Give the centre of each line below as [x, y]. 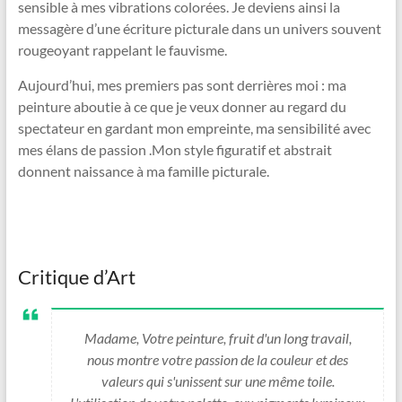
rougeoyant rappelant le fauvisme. [122, 50]
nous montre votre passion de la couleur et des [218, 360]
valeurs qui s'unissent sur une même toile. [218, 381]
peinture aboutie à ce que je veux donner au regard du [182, 107]
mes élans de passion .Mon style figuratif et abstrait [175, 150]
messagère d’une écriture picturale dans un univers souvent [199, 29]
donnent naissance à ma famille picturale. [143, 171]
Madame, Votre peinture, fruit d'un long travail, [218, 338]
